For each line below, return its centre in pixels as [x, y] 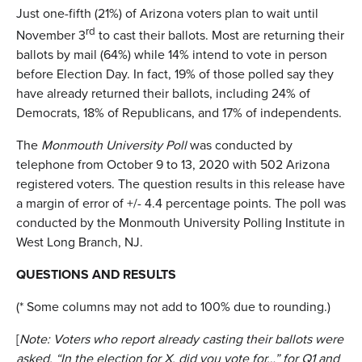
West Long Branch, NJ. [80, 242]
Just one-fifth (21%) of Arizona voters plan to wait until [167, 13]
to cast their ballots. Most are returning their [220, 35]
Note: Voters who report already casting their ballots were [181, 339]
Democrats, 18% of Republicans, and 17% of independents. [179, 112]
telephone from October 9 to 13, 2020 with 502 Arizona [173, 164]
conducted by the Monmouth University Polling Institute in [181, 222]
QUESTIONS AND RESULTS [104, 274]
